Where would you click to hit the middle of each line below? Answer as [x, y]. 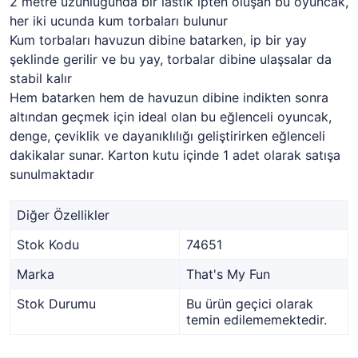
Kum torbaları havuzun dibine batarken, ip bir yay [158, 40]
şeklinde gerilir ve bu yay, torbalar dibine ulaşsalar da [171, 59]
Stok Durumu [56, 303]
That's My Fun [228, 274]
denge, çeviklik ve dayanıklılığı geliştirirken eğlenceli [167, 135]
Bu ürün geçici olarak [250, 303]
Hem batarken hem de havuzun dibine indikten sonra [169, 97]
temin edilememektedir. [257, 319]
